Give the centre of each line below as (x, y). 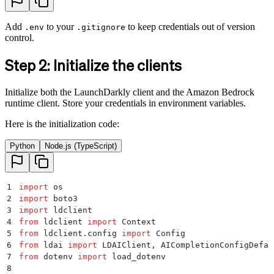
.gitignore (101, 28)
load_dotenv (136, 257)
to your (60, 27)
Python (22, 146)
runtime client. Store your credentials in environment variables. (125, 103)
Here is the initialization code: (62, 124)
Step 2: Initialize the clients (93, 65)
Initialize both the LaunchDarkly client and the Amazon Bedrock (130, 92)
